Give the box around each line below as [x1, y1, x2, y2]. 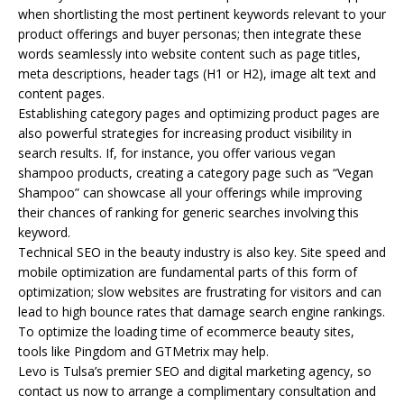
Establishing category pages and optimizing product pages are [18, 104, 380, 122]
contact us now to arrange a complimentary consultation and [18, 381, 376, 399]
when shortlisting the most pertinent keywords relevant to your [18, 5, 386, 23]
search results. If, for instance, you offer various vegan [18, 143, 335, 161]
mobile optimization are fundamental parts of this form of [18, 262, 357, 280]
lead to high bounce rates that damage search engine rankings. [18, 302, 385, 320]
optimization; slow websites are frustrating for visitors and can [18, 282, 381, 300]
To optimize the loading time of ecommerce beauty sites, [18, 322, 354, 340]
